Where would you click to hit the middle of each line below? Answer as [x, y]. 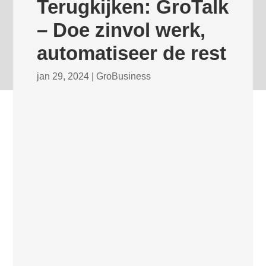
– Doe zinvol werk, [121, 30]
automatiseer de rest [132, 53]
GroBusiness [124, 76]
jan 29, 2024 [63, 76]
